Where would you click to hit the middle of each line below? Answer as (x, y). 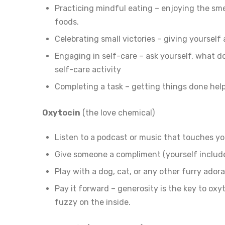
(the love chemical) (118, 113)
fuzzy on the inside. (93, 202)
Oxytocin (61, 113)
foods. (67, 22)
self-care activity (88, 69)
